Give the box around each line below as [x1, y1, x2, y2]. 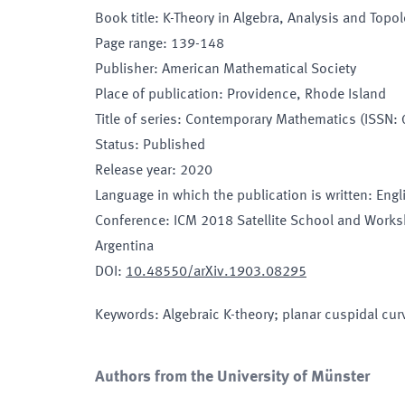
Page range [95, 37, 163, 52]
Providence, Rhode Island [227, 88, 386, 102]
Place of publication [95, 88, 219, 102]
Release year [95, 164, 172, 178]
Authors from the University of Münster [95, 369, 370, 385]
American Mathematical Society [162, 62, 356, 77]
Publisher [95, 62, 154, 77]
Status [95, 138, 135, 153]
